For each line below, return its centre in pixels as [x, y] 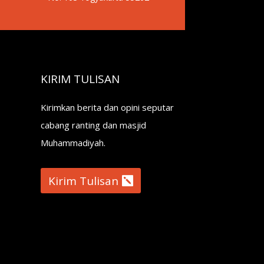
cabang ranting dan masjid [93, 125]
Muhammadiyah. [73, 142]
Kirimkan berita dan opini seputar [107, 107]
